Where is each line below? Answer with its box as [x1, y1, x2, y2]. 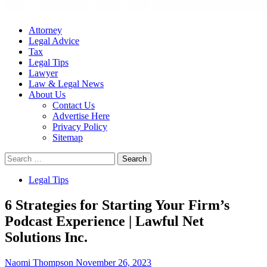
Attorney [29, 25, 62, 35]
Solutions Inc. [5, 229, 88, 245]
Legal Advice [29, 36, 79, 46]
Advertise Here [52, 111, 110, 121]
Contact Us [52, 100, 95, 110]
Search [4, 152, 30, 162]
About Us [29, 89, 66, 100]
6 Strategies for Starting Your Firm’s [5, 197, 229, 213]
